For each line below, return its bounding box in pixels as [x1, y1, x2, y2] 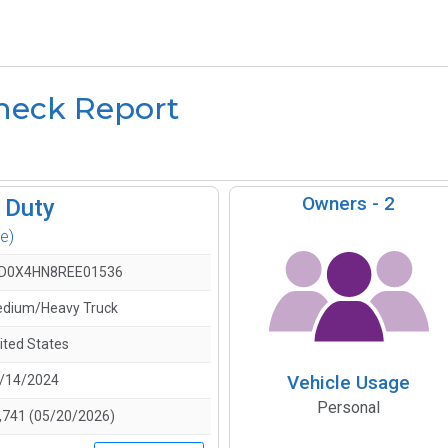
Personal [317, 398, 381, 418]
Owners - [302, 192, 385, 216]
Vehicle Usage [287, 371, 411, 395]
